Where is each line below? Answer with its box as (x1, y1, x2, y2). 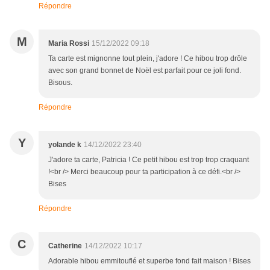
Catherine (48, 242, 82, 251)
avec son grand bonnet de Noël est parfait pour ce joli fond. (48, 66, 241, 75)
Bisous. (48, 78, 72, 87)
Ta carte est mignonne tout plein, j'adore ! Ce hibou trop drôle (48, 54, 247, 63)
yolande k (48, 140, 81, 149)
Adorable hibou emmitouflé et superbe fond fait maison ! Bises (48, 257, 251, 266)
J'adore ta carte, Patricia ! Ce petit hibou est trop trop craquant (48, 155, 249, 165)
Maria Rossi (48, 39, 89, 48)
